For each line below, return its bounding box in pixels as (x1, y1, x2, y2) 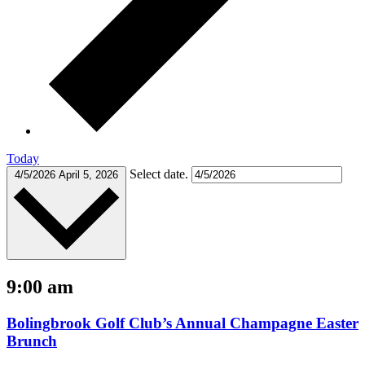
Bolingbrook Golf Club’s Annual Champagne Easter (7, 314, 358, 332)
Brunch (7, 332, 57, 350)
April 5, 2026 (59, 168, 118, 181)
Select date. (130, 166, 191, 181)
